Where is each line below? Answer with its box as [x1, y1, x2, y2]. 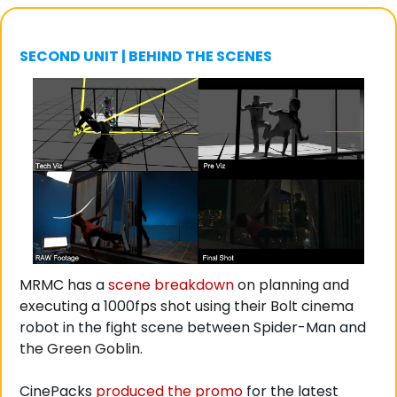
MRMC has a [19, 274, 108, 295]
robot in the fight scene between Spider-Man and [19, 316, 366, 338]
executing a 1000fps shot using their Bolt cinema [19, 295, 354, 316]
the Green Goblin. [19, 338, 146, 359]
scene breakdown [108, 274, 234, 295]
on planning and [234, 274, 349, 295]
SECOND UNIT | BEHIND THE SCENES [19, 45, 272, 66]
